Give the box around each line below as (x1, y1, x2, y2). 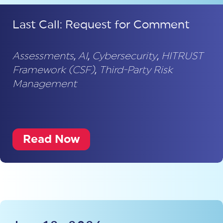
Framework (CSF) (12, 65, 95, 75)
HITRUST (161, 51, 203, 61)
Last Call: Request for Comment (12, 19, 190, 30)
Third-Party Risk (99, 65, 173, 75)
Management (12, 79, 77, 89)
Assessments (12, 51, 74, 61)
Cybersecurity (92, 51, 157, 61)
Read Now (23, 133, 80, 145)
